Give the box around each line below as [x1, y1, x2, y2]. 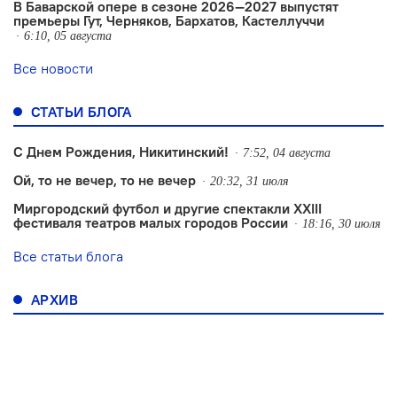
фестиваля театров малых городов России [13, 214, 288, 232]
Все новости [13, 59, 93, 78]
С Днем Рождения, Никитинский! [13, 143, 229, 161]
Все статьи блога [13, 247, 123, 266]
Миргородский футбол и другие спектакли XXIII [13, 199, 322, 218]
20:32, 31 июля [210, 175, 289, 189]
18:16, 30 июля [302, 217, 381, 231]
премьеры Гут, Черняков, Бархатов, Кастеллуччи [13, 12, 324, 30]
